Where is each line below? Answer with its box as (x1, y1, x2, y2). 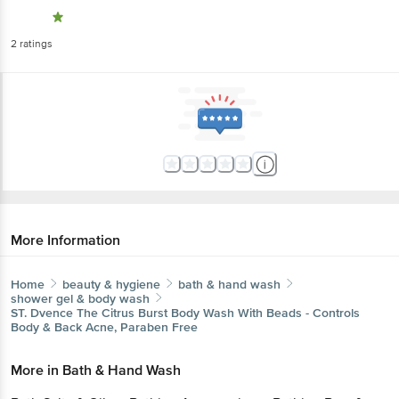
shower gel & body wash (11, 290, 150, 306)
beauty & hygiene (62, 276, 160, 292)
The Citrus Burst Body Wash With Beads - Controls (77, 305, 360, 321)
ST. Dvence (11, 305, 73, 321)
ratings (17, 37, 53, 51)
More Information (11, 231, 120, 249)
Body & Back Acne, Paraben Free (11, 319, 198, 335)
